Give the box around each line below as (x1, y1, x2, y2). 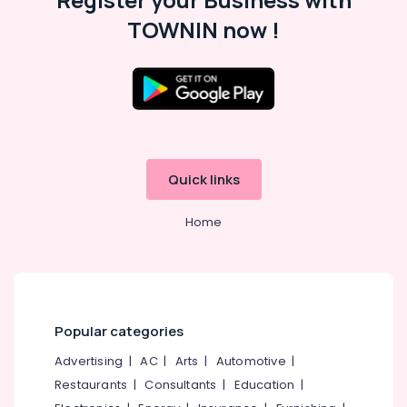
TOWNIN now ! (127, 15, 280, 45)
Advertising (55, 352, 124, 370)
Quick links (167, 170, 240, 189)
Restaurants (55, 376, 128, 393)
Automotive (215, 352, 286, 370)
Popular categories (55, 322, 184, 341)
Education (233, 376, 295, 393)
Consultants (144, 376, 217, 393)
